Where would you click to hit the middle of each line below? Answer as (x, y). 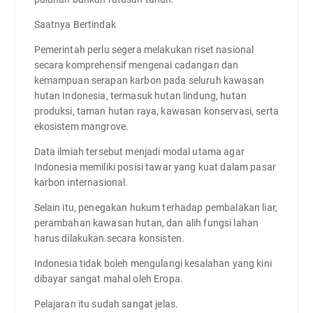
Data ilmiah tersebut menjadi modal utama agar (139, 151)
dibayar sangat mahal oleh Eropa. (109, 279)
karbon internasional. (81, 182)
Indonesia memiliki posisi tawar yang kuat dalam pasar (155, 167)
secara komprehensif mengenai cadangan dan (136, 65)
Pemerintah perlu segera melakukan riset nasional (144, 49)
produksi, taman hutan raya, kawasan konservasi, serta (156, 111)
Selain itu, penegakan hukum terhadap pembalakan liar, (155, 208)
